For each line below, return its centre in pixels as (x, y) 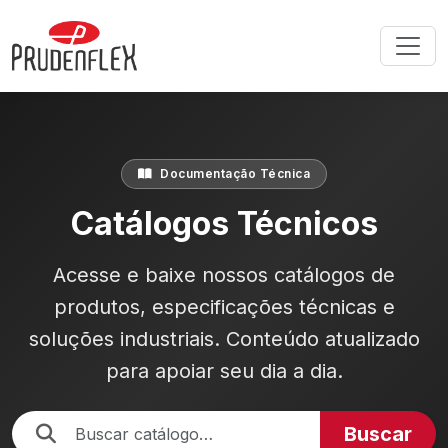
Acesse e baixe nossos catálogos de (224, 275)
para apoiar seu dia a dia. (224, 371)
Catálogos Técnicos (224, 223)
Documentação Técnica (233, 173)
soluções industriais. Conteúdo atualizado (224, 339)
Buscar (378, 434)
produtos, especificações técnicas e (224, 307)
